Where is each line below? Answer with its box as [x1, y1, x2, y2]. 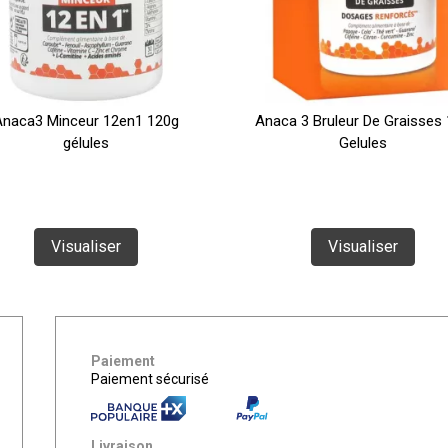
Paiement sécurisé [91, 371, 209, 387]
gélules [62, 134, 109, 152]
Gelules [338, 134, 387, 152]
